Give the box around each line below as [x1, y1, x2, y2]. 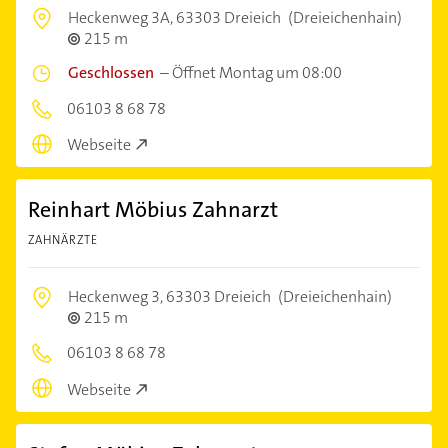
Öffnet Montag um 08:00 [172, 61, 342, 83]
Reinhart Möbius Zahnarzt [28, 195, 278, 225]
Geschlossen [68, 61, 154, 83]
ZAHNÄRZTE [28, 232, 98, 249]
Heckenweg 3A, [68, 6, 176, 28]
